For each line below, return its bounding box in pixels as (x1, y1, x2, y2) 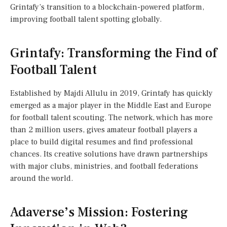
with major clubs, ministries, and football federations (10, 161, 198, 172)
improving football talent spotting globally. (10, 14, 162, 24)
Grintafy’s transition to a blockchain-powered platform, (10, 2, 204, 12)
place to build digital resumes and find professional (10, 137, 193, 147)
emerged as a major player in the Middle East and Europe (10, 100, 211, 111)
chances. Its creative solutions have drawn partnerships (10, 149, 208, 160)
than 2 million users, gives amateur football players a (10, 125, 197, 135)
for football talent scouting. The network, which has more (10, 112, 213, 123)
